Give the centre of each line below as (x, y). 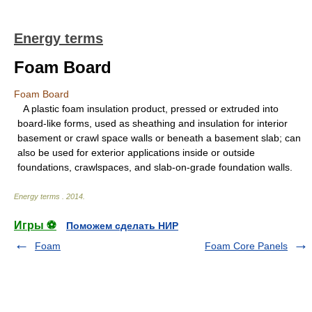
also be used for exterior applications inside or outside (136, 153)
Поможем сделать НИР (122, 226)
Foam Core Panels (246, 246)
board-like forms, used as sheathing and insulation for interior (153, 123)
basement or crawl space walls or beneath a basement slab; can (159, 138)
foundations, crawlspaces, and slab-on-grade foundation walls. (155, 167)
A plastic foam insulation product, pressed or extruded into (148, 109)
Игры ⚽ (35, 225)
